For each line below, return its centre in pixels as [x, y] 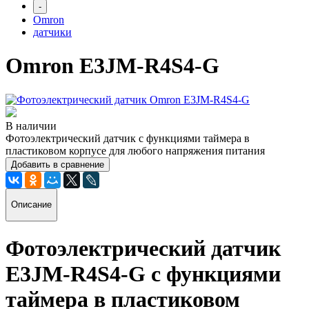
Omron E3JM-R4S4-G [112, 66]
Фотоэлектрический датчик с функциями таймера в [128, 138]
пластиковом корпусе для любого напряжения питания [135, 150]
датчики [52, 32]
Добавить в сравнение [58, 164]
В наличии [31, 126]
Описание [31, 205]
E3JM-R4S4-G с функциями [143, 273]
